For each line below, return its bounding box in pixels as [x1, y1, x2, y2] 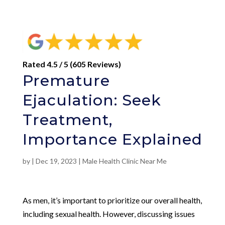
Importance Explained [22, 130, 202, 149]
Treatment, [22, 110, 113, 129]
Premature [22, 71, 110, 90]
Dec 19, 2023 [35, 156, 77, 165]
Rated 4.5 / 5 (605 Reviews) [22, 59, 121, 69]
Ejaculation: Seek [22, 90, 161, 109]
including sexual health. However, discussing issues [22, 208, 195, 218]
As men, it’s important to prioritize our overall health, [22, 195, 202, 205]
